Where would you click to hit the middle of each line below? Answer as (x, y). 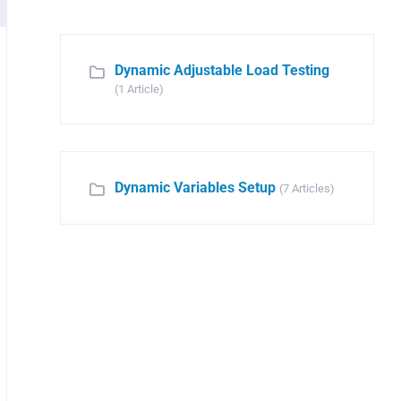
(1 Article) (140, 89)
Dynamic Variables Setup (196, 188)
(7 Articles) (307, 188)
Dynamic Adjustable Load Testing (222, 70)
